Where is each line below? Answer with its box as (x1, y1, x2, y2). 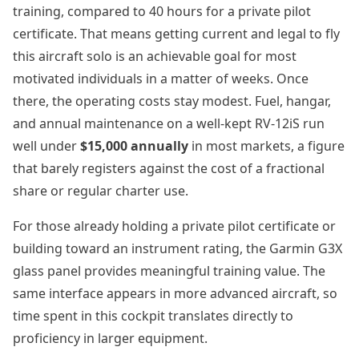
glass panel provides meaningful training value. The (13, 262, 325, 280)
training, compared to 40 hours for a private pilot (13, 2, 311, 20)
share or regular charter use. (13, 182, 188, 200)
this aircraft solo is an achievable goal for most (13, 47, 296, 65)
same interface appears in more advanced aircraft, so (13, 284, 337, 302)
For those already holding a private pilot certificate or (13, 217, 336, 235)
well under (13, 137, 80, 155)
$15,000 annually (80, 137, 188, 155)
